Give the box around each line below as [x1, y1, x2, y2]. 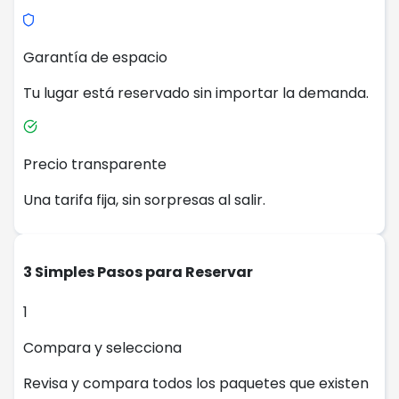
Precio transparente [23, 153, 167, 175]
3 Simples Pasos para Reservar [23, 261, 253, 282]
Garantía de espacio [23, 46, 167, 68]
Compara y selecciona [23, 338, 182, 359]
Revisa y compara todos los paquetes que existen [23, 373, 369, 395]
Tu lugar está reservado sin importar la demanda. [23, 82, 369, 103]
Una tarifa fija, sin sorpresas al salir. [23, 189, 265, 210]
